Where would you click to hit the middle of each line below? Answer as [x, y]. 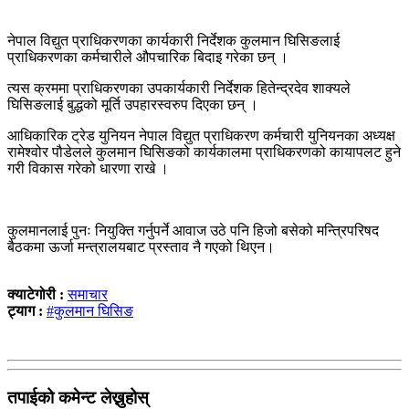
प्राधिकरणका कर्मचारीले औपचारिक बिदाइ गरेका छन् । [148, 57]
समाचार [88, 294]
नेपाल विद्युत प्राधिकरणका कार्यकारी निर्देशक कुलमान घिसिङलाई [173, 40]
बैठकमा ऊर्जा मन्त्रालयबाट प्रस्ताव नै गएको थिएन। [141, 246]
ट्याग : [25, 310]
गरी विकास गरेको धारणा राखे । [88, 168]
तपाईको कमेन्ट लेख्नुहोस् [78, 397]
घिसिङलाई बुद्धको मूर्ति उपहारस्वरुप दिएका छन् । [133, 104]
